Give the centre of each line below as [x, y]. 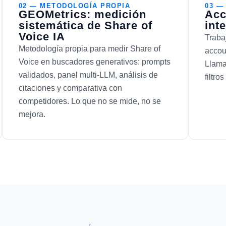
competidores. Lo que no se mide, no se [90, 101]
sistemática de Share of [85, 25]
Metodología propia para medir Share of [89, 48]
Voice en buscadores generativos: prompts [94, 62]
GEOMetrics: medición [82, 14]
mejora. [32, 114]
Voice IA [42, 36]
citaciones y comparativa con [70, 88]
